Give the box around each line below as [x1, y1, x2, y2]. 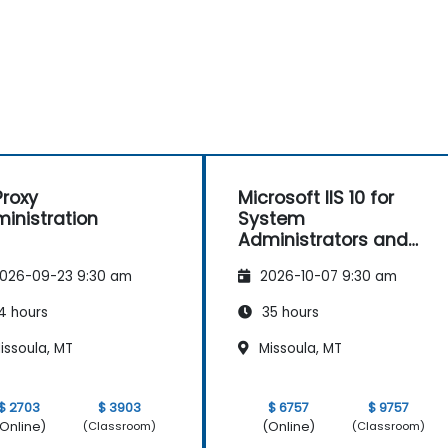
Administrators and [238, 227, 408, 252]
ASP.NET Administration [238, 248, 439, 273]
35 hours [258, 302, 319, 322]
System [238, 206, 305, 231]
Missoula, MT [255, 338, 342, 358]
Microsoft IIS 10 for [238, 185, 394, 210]
